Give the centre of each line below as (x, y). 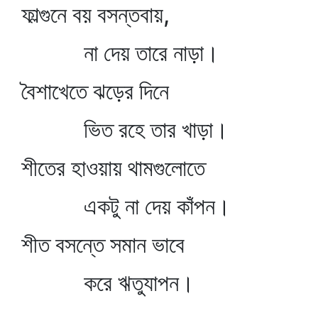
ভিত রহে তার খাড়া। (125, 130)
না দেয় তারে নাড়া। (120, 53)
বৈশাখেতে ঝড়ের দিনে (95, 91)
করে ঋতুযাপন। (108, 283)
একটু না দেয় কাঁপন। (126, 206)
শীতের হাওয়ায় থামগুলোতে (113, 168)
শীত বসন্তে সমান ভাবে (103, 245)
